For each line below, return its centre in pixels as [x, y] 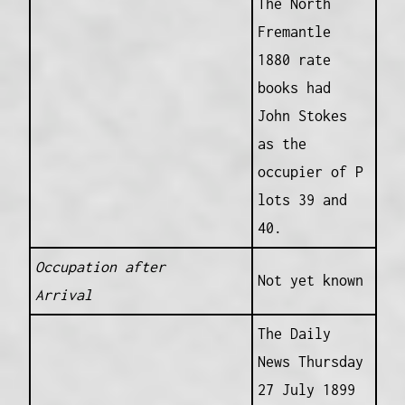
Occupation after [100, 266]
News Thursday [310, 361]
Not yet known [310, 280]
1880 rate [294, 59]
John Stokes [302, 115]
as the [282, 143]
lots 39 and [302, 199]
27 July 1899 [306, 389]
